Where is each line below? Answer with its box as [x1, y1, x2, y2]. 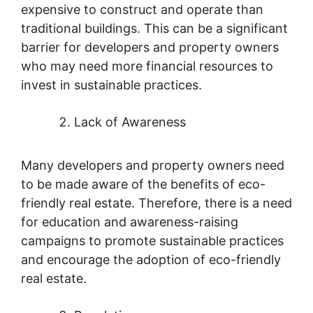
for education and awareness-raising [21, 214, 238, 229]
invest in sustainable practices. [21, 77, 202, 92]
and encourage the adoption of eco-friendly [21, 252, 281, 267]
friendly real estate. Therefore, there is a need [21, 195, 292, 210]
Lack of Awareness [74, 114, 186, 129]
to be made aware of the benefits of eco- [21, 176, 265, 191]
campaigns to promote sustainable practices [21, 233, 284, 248]
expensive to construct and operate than [21, 1, 263, 17]
